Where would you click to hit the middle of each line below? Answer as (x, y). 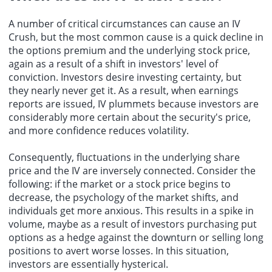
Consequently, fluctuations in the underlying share (124, 157)
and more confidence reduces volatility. (99, 130)
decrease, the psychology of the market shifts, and (124, 197)
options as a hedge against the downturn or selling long (136, 237)
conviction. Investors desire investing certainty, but (125, 77)
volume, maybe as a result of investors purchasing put (133, 224)
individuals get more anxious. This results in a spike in (131, 210)
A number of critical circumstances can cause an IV (124, 23)
